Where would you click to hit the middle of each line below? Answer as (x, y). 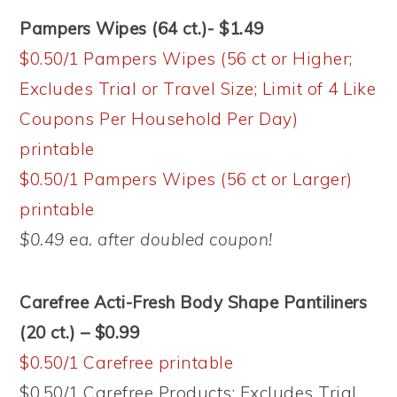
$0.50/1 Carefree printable (127, 363)
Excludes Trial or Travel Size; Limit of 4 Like (198, 89)
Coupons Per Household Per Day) (159, 119)
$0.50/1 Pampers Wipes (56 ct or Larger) (186, 179)
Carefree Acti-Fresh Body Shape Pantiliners (194, 303)
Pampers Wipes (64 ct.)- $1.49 (142, 29)
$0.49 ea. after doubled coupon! (146, 240)
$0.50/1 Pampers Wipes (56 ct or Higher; (186, 59)
